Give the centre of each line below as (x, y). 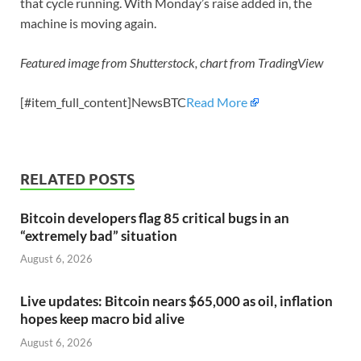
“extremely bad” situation (99, 235)
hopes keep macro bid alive (102, 319)
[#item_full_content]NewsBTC (103, 102)
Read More (217, 102)
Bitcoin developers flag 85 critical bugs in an (155, 218)
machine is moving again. (88, 23)
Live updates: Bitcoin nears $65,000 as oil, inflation (176, 301)
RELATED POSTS (77, 179)
